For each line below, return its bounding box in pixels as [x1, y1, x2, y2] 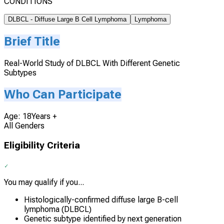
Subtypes [4, 67, 36, 77]
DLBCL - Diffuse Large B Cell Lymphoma [8, 15, 126, 23]
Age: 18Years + [4, 111, 56, 121]
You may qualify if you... [4, 177, 84, 187]
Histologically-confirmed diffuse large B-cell [24, 195, 178, 205]
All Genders [4, 120, 44, 130]
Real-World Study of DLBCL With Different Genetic [4, 58, 180, 68]
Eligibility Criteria [4, 139, 80, 151]
